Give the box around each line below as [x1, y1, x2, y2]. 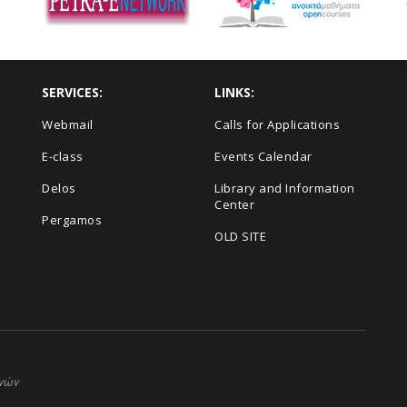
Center [214, 196, 254, 213]
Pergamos [42, 212, 102, 228]
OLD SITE [214, 228, 266, 244]
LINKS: [214, 84, 254, 101]
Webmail [42, 116, 94, 133]
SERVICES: [42, 84, 103, 101]
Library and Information [214, 180, 355, 196]
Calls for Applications [214, 116, 340, 133]
